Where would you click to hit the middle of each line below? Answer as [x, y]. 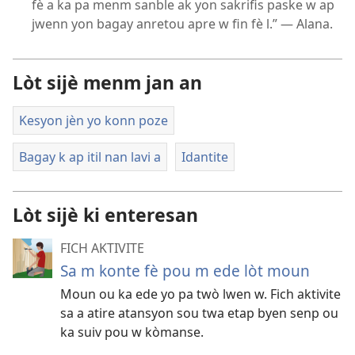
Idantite [204, 157]
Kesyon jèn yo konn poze [94, 121]
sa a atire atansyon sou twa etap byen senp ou [199, 313]
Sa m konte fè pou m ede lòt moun [185, 270]
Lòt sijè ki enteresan [105, 214]
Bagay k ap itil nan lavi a [90, 157]
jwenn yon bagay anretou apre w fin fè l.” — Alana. [182, 24]
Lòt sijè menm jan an [107, 83]
